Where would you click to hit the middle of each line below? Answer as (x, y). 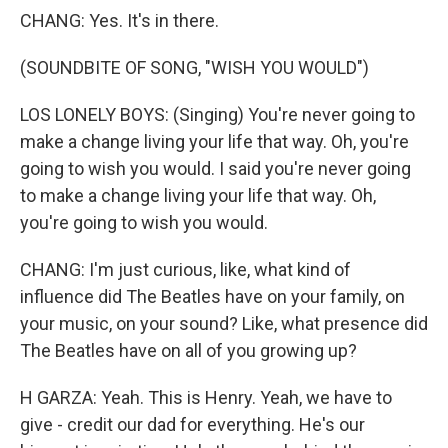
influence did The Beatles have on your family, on (212, 296)
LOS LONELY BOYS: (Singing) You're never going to (217, 114)
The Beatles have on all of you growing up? (188, 350)
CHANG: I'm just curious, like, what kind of (185, 269)
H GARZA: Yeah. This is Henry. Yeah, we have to (206, 397)
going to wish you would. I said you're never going (215, 168)
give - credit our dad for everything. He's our (192, 424)
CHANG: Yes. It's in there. (119, 20)
